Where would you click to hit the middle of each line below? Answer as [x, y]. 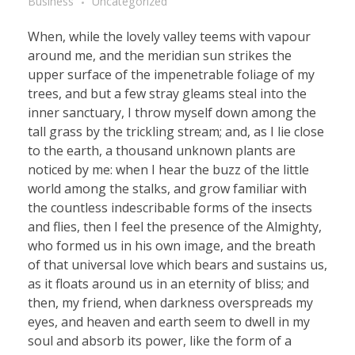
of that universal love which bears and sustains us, [177, 264]
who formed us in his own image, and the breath [172, 245]
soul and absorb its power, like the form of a [160, 340]
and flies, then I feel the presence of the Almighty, [175, 226]
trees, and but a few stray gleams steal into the [167, 93]
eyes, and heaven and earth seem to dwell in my [169, 321]
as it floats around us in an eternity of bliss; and [168, 283]
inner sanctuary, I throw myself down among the [172, 112]
